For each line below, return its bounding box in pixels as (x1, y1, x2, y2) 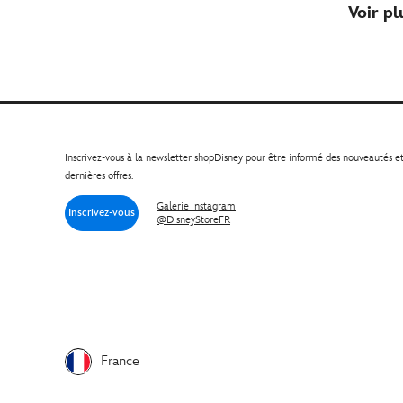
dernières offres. (65, 169, 133, 184)
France (101, 353, 139, 371)
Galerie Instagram (157, 199, 236, 213)
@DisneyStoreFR (157, 212, 230, 227)
